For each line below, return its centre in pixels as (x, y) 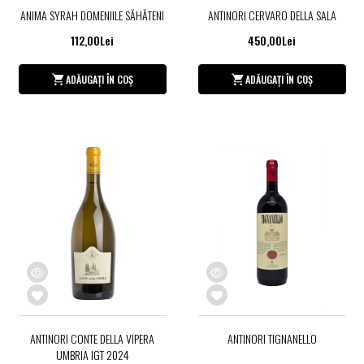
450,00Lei (272, 41)
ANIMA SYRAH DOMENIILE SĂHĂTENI (92, 15)
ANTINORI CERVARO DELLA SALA (272, 15)
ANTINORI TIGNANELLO (272, 338)
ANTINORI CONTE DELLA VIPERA (92, 338)
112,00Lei (92, 41)
